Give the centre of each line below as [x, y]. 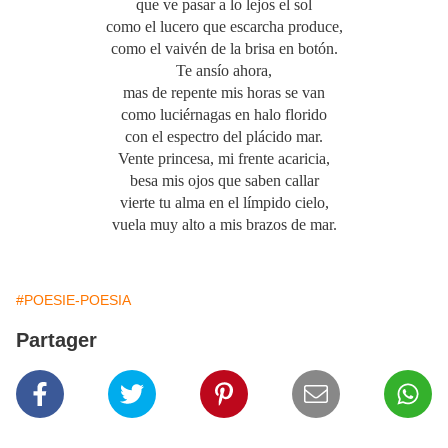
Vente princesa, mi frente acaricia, [224, 159]
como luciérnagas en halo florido [224, 115]
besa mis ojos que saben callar [224, 181]
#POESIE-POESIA [73, 300]
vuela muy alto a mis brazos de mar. [224, 225]
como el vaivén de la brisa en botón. [224, 49]
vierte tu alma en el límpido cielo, [224, 203]
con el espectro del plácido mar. [224, 137]
